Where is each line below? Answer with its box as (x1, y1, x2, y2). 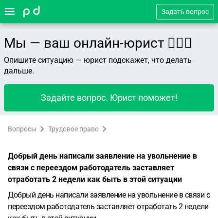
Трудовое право (48, 125, 99, 133)
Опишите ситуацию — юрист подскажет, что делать (4, 55, 192, 65)
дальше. (4, 66, 34, 75)
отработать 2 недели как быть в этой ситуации (8, 175, 182, 184)
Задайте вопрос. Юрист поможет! (40, 92, 178, 103)
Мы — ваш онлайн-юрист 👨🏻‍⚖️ (4, 35, 192, 51)
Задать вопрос (162, 8, 209, 16)
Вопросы (8, 125, 36, 133)
